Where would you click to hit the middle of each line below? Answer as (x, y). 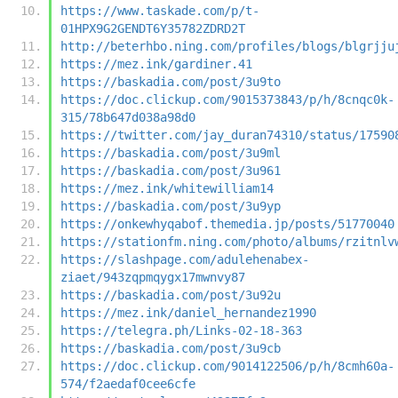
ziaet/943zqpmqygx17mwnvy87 (153, 277)
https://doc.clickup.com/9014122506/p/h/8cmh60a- (227, 366)
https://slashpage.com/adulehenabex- (185, 259)
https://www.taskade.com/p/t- (160, 10)
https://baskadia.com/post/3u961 (171, 170)
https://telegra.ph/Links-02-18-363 (181, 330)
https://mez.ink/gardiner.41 (156, 64)
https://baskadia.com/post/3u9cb (171, 348)
